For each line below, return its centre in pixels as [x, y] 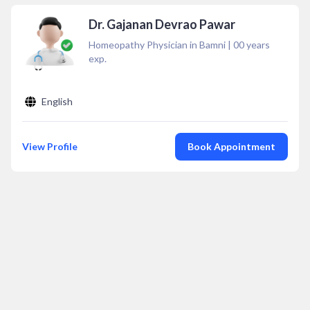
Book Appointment [231, 146]
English [57, 101]
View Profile [50, 146]
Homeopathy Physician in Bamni [157, 45]
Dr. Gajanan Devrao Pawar [162, 24]
